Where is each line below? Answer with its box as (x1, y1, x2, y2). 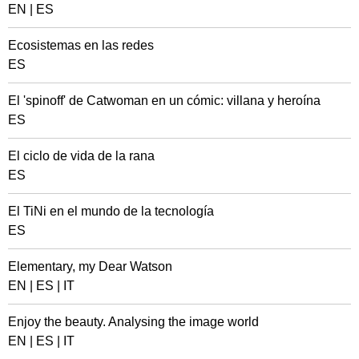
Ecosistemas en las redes (8, 38, 154, 52)
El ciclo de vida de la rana (8, 149, 155, 163)
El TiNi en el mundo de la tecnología (8, 204, 214, 218)
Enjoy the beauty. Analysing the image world (8, 315, 259, 329)
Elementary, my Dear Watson (8, 260, 172, 273)
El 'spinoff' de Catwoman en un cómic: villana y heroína (8, 94, 321, 107)
